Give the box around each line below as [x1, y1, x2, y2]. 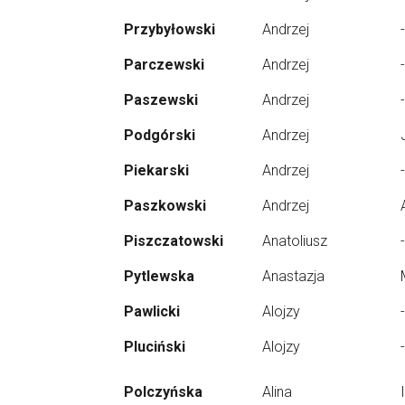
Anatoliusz [262, 232, 327, 250]
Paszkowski [124, 197, 206, 214]
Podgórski [124, 127, 195, 144]
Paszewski [124, 91, 198, 108]
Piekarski [124, 162, 189, 179]
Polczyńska [124, 383, 202, 400]
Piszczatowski [124, 232, 223, 250]
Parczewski [124, 56, 204, 73]
